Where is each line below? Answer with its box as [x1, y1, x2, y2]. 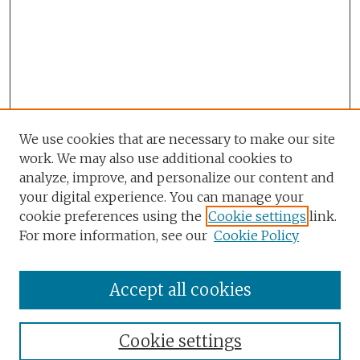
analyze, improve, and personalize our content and [19, 170, 334, 186]
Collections [21, 312, 80, 326]
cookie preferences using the [19, 208, 202, 224]
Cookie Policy [214, 227, 299, 243]
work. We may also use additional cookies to [19, 150, 292, 166]
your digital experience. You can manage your [19, 189, 304, 205]
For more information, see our [19, 227, 207, 243]
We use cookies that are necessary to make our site [19, 131, 335, 147]
